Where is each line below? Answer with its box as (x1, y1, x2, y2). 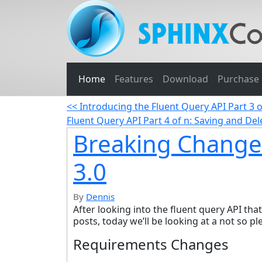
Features (115, 73, 153, 85)
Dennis (86, 191, 115, 202)
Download (163, 73, 208, 85)
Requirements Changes (73, 235, 229, 254)
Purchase (218, 73, 259, 85)
